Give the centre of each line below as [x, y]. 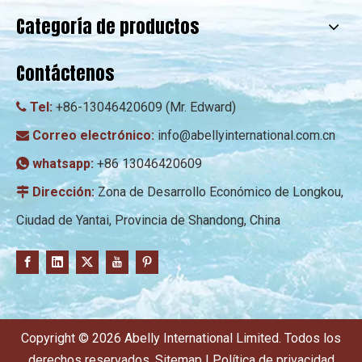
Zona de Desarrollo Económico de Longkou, [221, 192]
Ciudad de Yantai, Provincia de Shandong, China [148, 220]
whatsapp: [65, 164]
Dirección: [65, 192]
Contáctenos [65, 73]
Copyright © [57, 339]
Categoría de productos [107, 26]
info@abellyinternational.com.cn [246, 135]
